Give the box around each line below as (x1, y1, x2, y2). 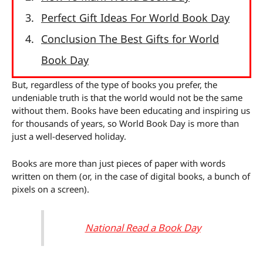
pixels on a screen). (12, 183, 89, 195)
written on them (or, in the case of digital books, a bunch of (12, 170, 250, 182)
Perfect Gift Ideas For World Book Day (41, 10, 230, 25)
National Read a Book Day (85, 221, 201, 235)
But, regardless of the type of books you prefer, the (12, 78, 217, 90)
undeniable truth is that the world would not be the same (12, 91, 242, 103)
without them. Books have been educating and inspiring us (12, 104, 250, 116)
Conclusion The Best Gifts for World (41, 31, 219, 46)
